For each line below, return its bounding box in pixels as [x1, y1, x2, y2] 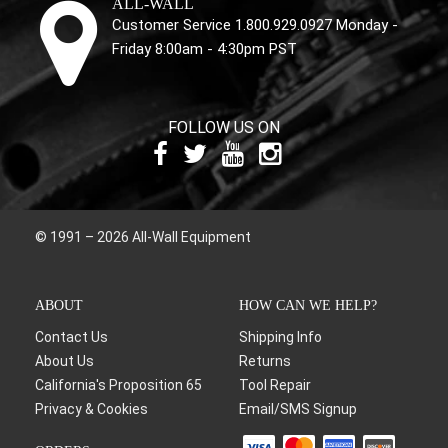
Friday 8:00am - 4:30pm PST [112, 39, 297, 58]
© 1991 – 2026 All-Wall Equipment [35, 228, 251, 245]
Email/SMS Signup [239, 400, 357, 417]
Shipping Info [239, 328, 322, 345]
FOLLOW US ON [168, 117, 280, 137]
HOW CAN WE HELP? [239, 296, 377, 313]
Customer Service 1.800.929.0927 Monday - [112, 15, 398, 34]
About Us [35, 352, 94, 369]
